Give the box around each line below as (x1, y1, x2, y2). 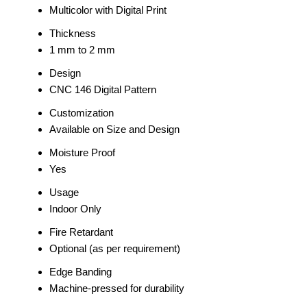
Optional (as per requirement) (49, 243, 180, 255)
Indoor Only (49, 203, 101, 215)
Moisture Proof (49, 147, 115, 159)
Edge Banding (49, 266, 112, 278)
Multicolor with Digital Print (49, 4, 167, 16)
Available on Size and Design (49, 123, 180, 136)
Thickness (49, 27, 96, 40)
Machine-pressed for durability (49, 282, 184, 295)
